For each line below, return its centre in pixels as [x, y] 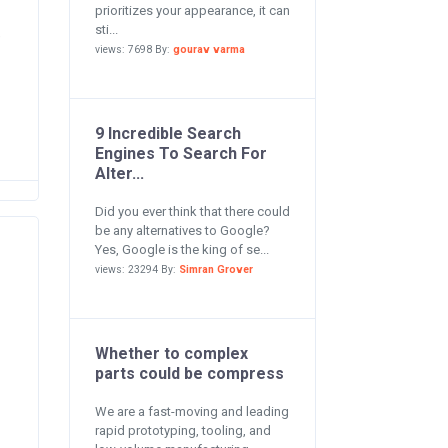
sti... [106, 29]
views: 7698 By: [133, 49]
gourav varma [208, 49]
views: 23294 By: [136, 269]
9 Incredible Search [167, 133]
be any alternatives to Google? [182, 230]
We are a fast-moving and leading [191, 411]
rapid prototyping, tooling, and [182, 430]
